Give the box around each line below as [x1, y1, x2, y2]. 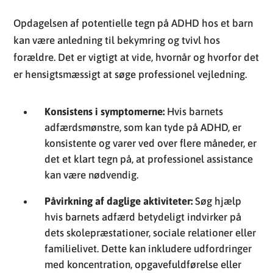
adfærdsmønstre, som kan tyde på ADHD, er [44, 121, 242, 134]
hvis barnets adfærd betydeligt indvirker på [44, 211, 242, 224]
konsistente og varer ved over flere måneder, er [44, 137, 257, 150]
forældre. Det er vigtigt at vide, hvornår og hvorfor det [13, 51, 260, 64]
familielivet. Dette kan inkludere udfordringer [44, 243, 252, 255]
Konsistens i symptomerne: [44, 105, 165, 118]
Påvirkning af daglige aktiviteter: [44, 195, 193, 208]
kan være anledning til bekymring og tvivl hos [13, 34, 221, 47]
